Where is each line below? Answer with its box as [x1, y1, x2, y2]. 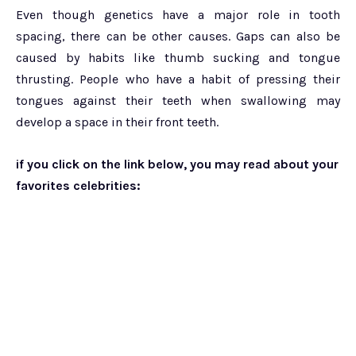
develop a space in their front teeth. [16, 114, 219, 130]
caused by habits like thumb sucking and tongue [16, 50, 340, 66]
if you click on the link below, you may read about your [16, 157, 339, 172]
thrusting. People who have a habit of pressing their [16, 72, 340, 87]
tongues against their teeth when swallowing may [16, 93, 340, 109]
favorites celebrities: [16, 178, 141, 194]
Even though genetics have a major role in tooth [16, 7, 340, 23]
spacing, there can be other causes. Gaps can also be [16, 29, 340, 44]
